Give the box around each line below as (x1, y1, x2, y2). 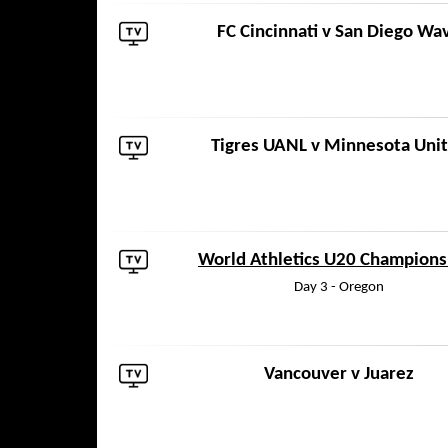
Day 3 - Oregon (294, 280, 384, 295)
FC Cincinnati (217, 23, 318, 42)
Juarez (364, 365, 414, 384)
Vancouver (264, 365, 347, 384)
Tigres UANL (210, 137, 307, 156)
